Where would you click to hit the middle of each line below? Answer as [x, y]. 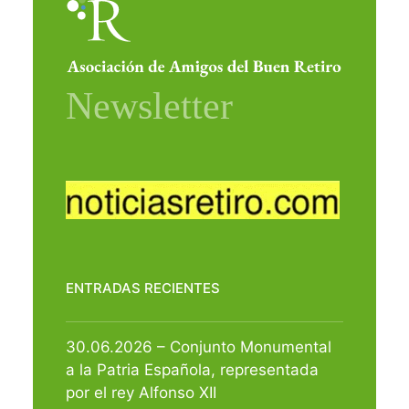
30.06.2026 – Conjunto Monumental [199, 346]
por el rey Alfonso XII [141, 392]
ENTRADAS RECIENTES [143, 288]
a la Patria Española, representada [192, 369]
